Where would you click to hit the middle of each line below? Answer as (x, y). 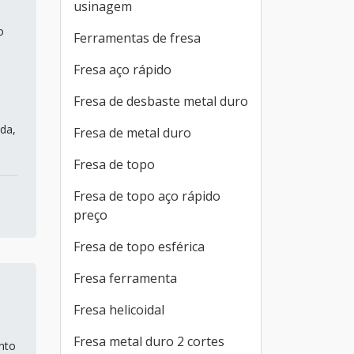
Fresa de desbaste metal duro (161, 101)
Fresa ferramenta (125, 278)
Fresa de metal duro (132, 133)
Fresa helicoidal (119, 310)
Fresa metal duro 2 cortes (149, 341)
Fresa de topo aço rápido (147, 196)
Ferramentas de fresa (137, 38)
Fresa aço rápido (122, 70)
